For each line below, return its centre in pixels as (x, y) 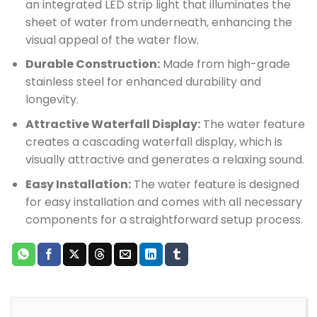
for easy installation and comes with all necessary (163, 202)
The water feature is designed (215, 184)
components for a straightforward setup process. (164, 219)
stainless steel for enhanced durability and (143, 82)
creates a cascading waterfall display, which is (154, 142)
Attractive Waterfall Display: (113, 124)
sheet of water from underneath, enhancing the (158, 22)
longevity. (52, 100)
